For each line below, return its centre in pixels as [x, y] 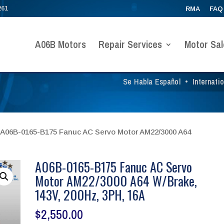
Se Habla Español [153, 81]
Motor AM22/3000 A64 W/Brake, [116, 180]
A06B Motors [60, 44]
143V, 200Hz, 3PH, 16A [90, 194]
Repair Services [130, 44]
